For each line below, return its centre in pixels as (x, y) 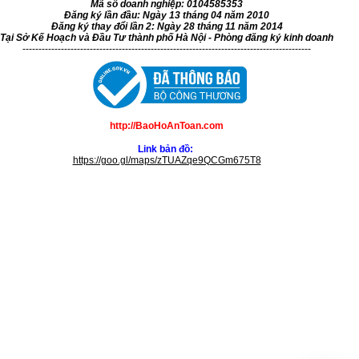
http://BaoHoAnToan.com (167, 125)
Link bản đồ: (167, 149)
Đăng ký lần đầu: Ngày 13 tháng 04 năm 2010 (167, 15)
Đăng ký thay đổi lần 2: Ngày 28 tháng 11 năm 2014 (167, 26)
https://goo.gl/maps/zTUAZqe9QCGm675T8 (167, 160)
